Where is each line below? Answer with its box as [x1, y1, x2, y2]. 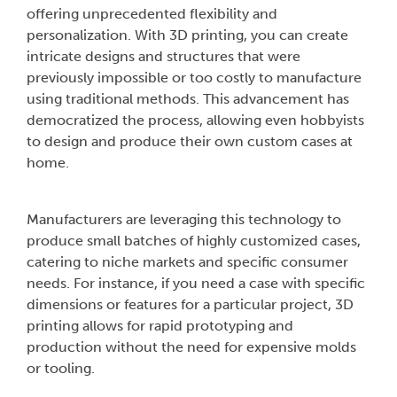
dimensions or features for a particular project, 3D [27, 295, 354, 313]
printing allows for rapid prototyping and [27, 316, 293, 334]
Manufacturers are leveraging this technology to [27, 210, 341, 228]
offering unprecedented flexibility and [27, 4, 277, 22]
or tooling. [27, 359, 95, 377]
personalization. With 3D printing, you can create [27, 26, 348, 43]
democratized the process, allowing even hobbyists [27, 111, 364, 128]
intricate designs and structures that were [27, 47, 300, 65]
